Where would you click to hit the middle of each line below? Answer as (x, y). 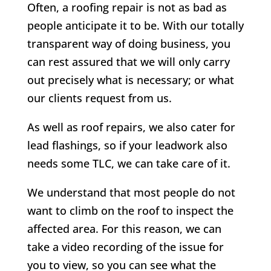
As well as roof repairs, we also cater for (131, 127)
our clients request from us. (99, 98)
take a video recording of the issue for (125, 247)
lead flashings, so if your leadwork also (127, 145)
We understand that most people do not (131, 193)
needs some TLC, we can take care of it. (129, 164)
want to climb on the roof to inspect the (130, 211)
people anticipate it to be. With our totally (135, 26)
